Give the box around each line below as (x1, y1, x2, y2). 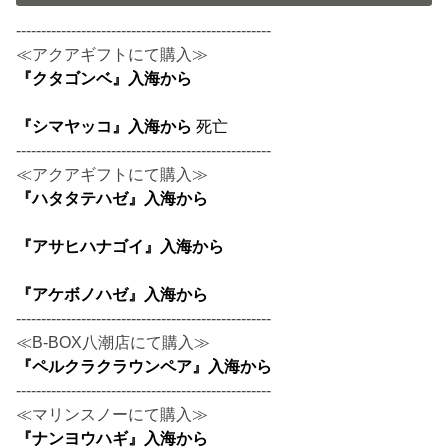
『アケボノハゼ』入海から (16, 285, 209, 304)
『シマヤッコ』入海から (16, 117, 197, 136)
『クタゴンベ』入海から (16, 69, 193, 88)
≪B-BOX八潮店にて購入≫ (16, 333, 211, 352)
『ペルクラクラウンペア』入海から (16, 357, 273, 376)
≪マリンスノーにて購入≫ (16, 405, 209, 424)
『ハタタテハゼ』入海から (16, 189, 209, 208)
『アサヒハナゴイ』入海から (16, 237, 225, 256)
